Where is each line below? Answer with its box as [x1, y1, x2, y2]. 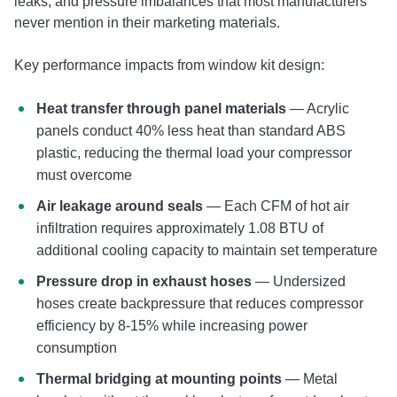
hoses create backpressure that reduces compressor [36, 295, 363, 311]
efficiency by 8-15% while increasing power [36, 317, 307, 333]
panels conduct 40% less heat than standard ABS [36, 122, 346, 138]
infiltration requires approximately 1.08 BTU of [36, 220, 323, 236]
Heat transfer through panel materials [36, 100, 286, 116]
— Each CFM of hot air [203, 198, 349, 214]
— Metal [282, 370, 338, 386]
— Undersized [252, 273, 346, 289]
